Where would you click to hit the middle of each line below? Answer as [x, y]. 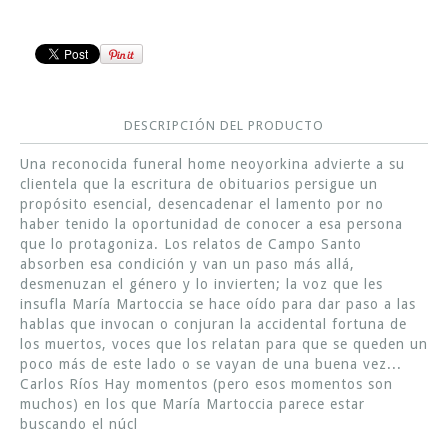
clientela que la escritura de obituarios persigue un [199, 184]
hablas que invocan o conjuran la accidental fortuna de [213, 324]
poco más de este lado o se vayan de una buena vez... [211, 364]
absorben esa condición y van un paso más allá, [187, 264]
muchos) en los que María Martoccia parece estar [192, 404]
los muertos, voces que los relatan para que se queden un [224, 344]
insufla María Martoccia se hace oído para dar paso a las [218, 304]
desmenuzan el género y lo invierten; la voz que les [201, 284]
